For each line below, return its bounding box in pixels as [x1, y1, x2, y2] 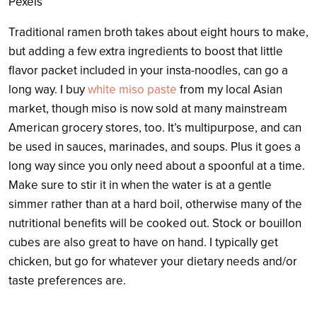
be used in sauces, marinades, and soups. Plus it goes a [8, 139, 301, 154]
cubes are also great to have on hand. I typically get [8, 234, 278, 250]
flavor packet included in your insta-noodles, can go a [8, 62, 288, 78]
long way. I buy [8, 81, 88, 97]
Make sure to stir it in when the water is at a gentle [8, 177, 272, 192]
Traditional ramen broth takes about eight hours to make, [8, 24, 309, 40]
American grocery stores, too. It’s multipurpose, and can [8, 120, 301, 135]
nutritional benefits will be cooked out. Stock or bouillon [8, 215, 301, 231]
